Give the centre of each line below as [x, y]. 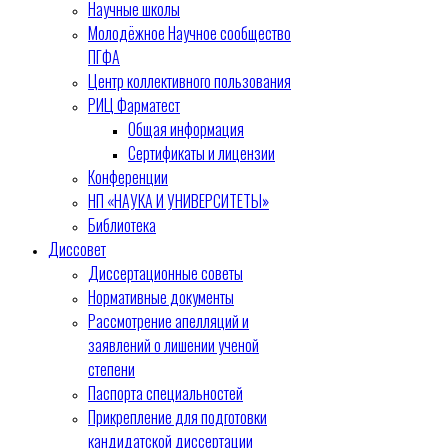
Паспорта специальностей [165, 393]
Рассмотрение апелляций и [168, 321]
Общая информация [186, 129]
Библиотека [122, 225]
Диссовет [77, 249]
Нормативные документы [161, 297]
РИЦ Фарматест [134, 105]
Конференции [128, 177]
